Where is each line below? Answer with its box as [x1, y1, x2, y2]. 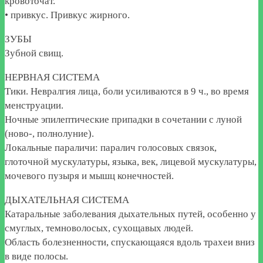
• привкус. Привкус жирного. [5, 9, 130, 21]
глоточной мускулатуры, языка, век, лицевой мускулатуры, [5, 156, 257, 167]
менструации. [5, 99, 63, 111]
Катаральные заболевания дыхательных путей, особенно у [5, 208, 256, 220]
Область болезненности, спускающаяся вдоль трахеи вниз [5, 236, 255, 248]
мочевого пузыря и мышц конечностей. [5, 170, 174, 181]
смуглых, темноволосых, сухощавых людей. [5, 222, 193, 234]
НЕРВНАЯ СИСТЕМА [5, 71, 100, 83]
